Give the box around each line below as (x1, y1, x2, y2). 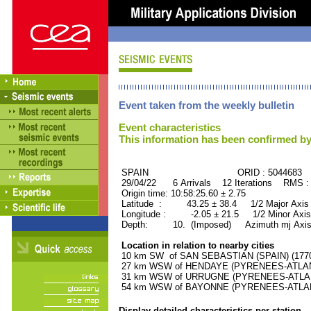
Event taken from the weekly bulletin (119, 99, 294, 111)
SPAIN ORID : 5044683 (119, 167, 302, 178)
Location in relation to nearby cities (119, 240, 274, 251)
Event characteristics (119, 121, 221, 133)
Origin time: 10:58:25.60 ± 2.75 (119, 188, 246, 199)
